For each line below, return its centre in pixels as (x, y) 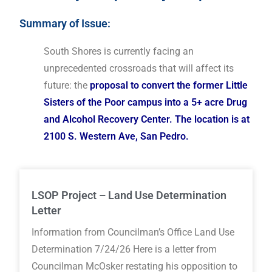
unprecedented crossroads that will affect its (139, 69)
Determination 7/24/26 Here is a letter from (124, 250)
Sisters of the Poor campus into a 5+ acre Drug (146, 103)
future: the (67, 86)
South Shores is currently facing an (119, 52)
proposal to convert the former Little (169, 86)
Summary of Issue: (65, 24)
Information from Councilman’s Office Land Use (133, 233)
